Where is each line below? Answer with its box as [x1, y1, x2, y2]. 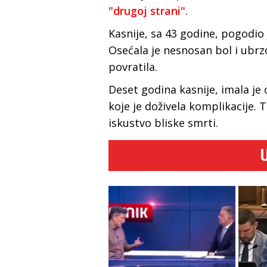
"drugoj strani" [108, 3, 185, 18]
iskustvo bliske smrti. [108, 115, 218, 130]
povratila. [108, 59, 157, 74]
